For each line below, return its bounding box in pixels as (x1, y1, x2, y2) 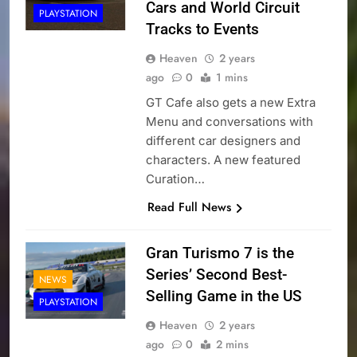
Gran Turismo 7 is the (145, 244, 294, 263)
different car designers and (145, 133, 300, 149)
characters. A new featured (145, 152, 300, 168)
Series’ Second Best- (145, 265, 287, 284)
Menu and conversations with (145, 114, 313, 130)
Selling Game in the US (145, 287, 302, 306)
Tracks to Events (145, 20, 259, 39)
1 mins (215, 69, 248, 86)
